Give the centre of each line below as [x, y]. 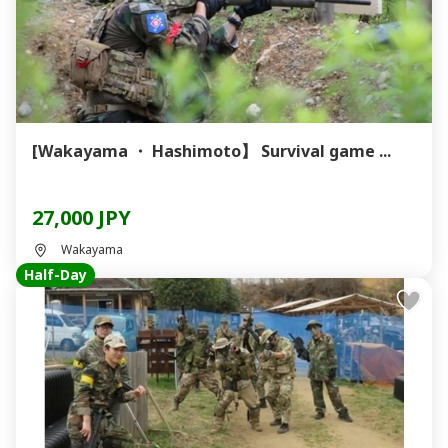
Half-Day [55, 274]
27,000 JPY [81, 217]
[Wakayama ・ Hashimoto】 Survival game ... [211, 151]
